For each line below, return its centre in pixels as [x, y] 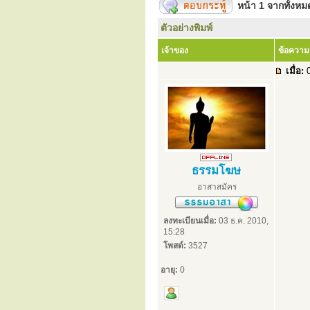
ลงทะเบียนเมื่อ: [190, 221]
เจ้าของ [175, 51]
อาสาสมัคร [217, 187]
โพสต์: [175, 246]
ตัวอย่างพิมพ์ [186, 28]
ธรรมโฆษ [216, 171]
